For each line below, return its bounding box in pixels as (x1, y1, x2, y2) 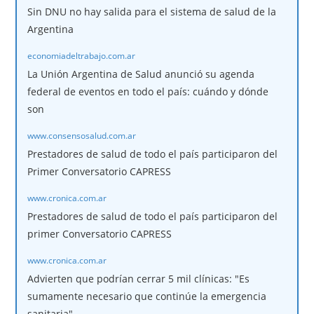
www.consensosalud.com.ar (27, 129, 137, 141)
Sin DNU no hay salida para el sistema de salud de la (27, 4, 277, 18)
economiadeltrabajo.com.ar (27, 49, 136, 61)
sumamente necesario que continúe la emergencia (27, 289, 267, 303)
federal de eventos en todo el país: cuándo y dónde (27, 84, 269, 98)
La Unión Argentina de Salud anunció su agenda (27, 67, 255, 81)
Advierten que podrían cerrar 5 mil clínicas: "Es (27, 271, 250, 285)
